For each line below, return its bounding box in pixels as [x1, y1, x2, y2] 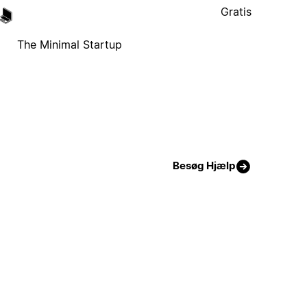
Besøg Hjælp [173, 159, 236, 173]
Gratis [221, 4, 252, 19]
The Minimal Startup [17, 37, 123, 51]
